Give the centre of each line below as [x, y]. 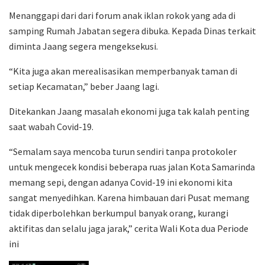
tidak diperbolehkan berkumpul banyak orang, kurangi [119, 213]
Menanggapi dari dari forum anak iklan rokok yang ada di [122, 15]
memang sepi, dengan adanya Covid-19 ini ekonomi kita [121, 182]
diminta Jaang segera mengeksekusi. [83, 46]
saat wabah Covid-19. [51, 126]
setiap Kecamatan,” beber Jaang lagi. [84, 86]
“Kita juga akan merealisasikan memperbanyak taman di [123, 71]
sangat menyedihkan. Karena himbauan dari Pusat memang [129, 197]
